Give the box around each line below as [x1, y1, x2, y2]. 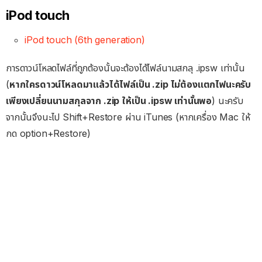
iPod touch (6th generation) [25, 34, 145, 46]
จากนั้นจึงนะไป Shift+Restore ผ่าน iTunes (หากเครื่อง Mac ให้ [6, 111, 250, 123]
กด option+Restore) [6, 127, 91, 140]
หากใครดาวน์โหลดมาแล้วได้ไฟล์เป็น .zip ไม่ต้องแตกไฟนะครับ [9, 78, 251, 91]
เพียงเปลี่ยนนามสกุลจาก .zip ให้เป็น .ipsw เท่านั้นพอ [6, 95, 212, 107]
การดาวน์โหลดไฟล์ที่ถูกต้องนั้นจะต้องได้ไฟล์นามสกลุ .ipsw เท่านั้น [6, 62, 246, 74]
